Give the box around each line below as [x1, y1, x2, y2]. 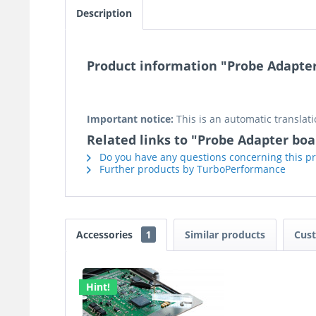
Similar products [185, 228, 265, 242]
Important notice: [87, 112, 174, 126]
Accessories [76, 228, 135, 242]
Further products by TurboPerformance [97, 162, 286, 176]
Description [76, 6, 132, 20]
